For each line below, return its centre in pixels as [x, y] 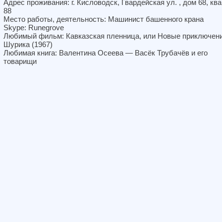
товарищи [20, 61]
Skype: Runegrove [34, 28]
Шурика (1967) [28, 44]
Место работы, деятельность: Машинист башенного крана [104, 19]
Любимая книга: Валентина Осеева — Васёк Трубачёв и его [106, 53]
